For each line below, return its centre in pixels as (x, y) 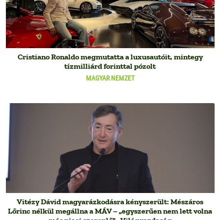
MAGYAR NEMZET (110, 78)
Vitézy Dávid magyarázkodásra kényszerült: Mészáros (110, 201)
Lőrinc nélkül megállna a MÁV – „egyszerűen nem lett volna (110, 211)
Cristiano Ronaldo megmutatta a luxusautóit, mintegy (110, 57)
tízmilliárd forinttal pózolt (110, 66)
